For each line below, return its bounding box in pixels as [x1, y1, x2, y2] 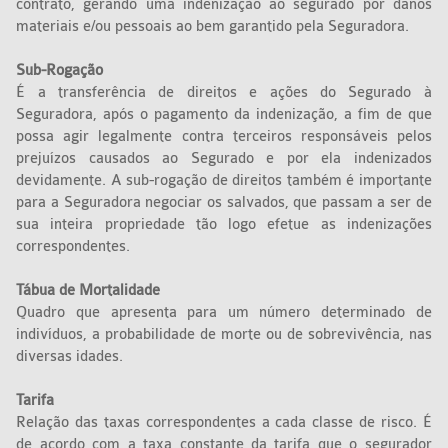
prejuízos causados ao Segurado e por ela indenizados [16, 150, 432, 168]
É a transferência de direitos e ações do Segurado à [16, 84, 432, 102]
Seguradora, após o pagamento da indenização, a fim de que [16, 106, 432, 124]
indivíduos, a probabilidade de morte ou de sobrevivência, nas [16, 326, 432, 344]
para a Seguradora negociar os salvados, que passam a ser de [16, 194, 432, 212]
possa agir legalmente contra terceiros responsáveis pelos [16, 128, 432, 146]
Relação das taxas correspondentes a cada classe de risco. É [16, 414, 432, 432]
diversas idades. [16, 348, 128, 366]
